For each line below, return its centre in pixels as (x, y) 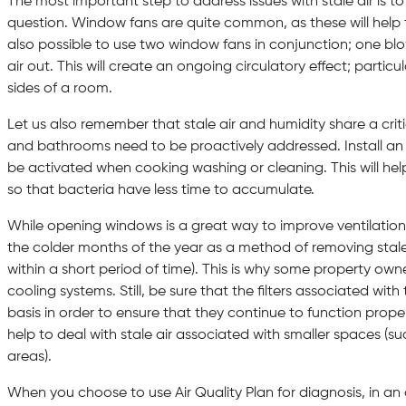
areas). (29, 358)
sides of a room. (60, 89)
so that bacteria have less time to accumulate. (161, 191)
